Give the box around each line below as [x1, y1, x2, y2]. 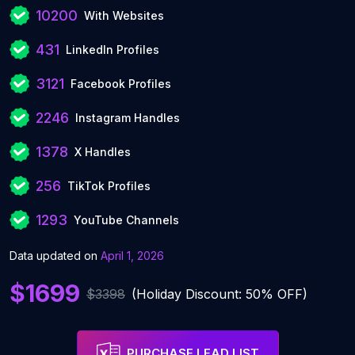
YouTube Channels [74, 213, 179, 227]
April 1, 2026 [101, 249, 164, 262]
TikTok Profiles [67, 179, 151, 193]
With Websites [84, 9, 164, 22]
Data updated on [10, 249, 101, 262]
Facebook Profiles [71, 77, 171, 90]
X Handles [74, 145, 131, 158]
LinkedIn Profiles [66, 43, 159, 56]
